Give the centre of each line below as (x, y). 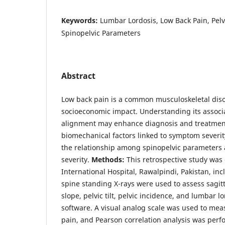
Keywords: (81, 20)
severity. (76, 159)
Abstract (78, 76)
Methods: (109, 159)
